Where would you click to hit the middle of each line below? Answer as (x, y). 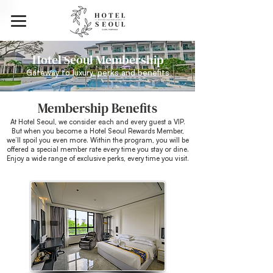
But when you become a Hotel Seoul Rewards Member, (97, 131)
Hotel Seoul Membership (97, 60)
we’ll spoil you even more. (48, 140)
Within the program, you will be (139, 140)
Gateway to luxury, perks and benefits (97, 73)
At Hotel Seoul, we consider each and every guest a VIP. (97, 122)
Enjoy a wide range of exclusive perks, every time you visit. (97, 158)
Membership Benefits (97, 108)
